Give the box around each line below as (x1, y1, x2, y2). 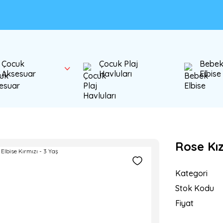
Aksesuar (1, 69, 36, 79)
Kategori (175, 168, 208, 178)
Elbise (200, 69, 222, 79)
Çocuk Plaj (99, 59, 139, 69)
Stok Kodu (175, 183, 214, 193)
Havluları (99, 69, 132, 79)
